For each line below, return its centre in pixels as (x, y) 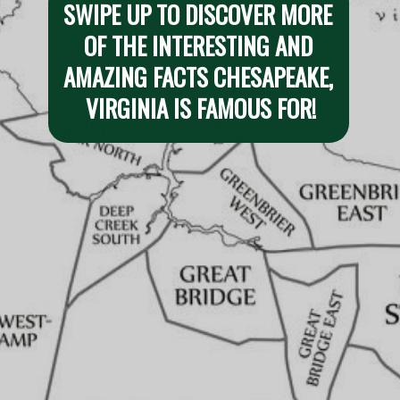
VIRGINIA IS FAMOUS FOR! (200, 108)
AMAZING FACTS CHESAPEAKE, (198, 77)
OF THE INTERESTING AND (198, 46)
